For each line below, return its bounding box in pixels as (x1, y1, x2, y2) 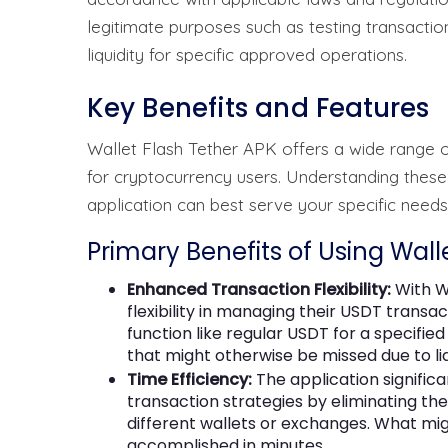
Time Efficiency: (127, 367, 252, 391)
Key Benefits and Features (87, 89, 430, 126)
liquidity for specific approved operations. (87, 43, 407, 65)
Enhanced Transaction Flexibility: (127, 277, 391, 301)
